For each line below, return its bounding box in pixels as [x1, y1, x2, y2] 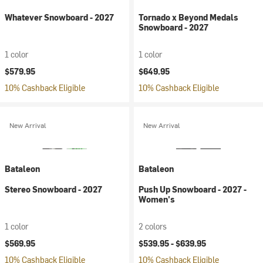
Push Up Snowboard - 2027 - [139, 184, 247, 195]
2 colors [139, 221, 167, 232]
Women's [139, 194, 175, 205]
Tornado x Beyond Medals [139, 12, 238, 23]
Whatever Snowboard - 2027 [5, 12, 114, 23]
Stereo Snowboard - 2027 [5, 184, 102, 195]
